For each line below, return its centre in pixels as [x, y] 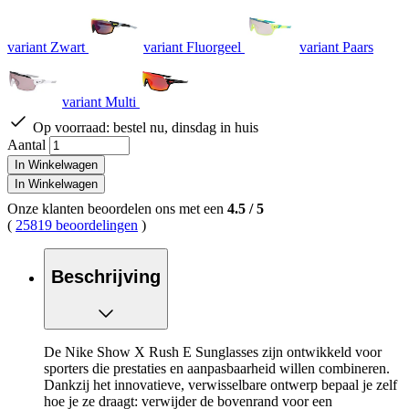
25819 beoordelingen [77, 225]
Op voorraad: [73, 128]
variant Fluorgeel [192, 47]
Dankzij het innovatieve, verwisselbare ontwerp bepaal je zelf [220, 385]
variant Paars [336, 47]
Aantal [26, 145]
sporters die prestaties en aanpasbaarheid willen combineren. [217, 369]
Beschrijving [106, 276]
